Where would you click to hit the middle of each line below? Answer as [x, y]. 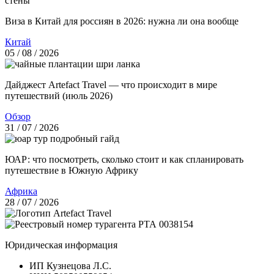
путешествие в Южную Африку [72, 170]
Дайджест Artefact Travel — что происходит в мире [111, 84]
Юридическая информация [61, 245]
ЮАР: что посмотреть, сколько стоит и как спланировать [124, 159]
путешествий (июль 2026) [59, 95]
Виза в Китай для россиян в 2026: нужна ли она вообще [122, 21]
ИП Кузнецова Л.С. [70, 265]
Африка [21, 191]
